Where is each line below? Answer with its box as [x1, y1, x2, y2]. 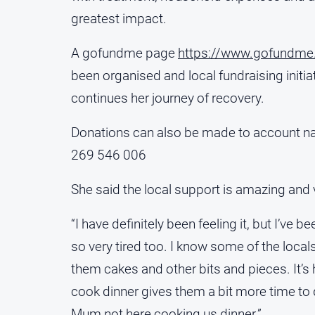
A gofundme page [71, 44, 178, 61]
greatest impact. [71, 10, 167, 27]
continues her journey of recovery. [71, 89, 264, 106]
